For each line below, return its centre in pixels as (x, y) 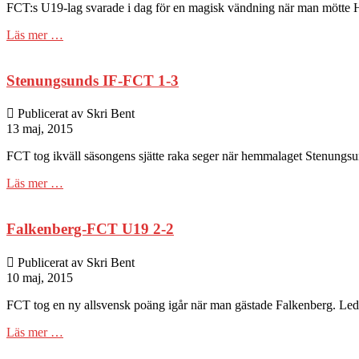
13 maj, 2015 (40, 129)
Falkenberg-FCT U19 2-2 (90, 229)
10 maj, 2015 (40, 277)
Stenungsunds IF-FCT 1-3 (93, 80)
